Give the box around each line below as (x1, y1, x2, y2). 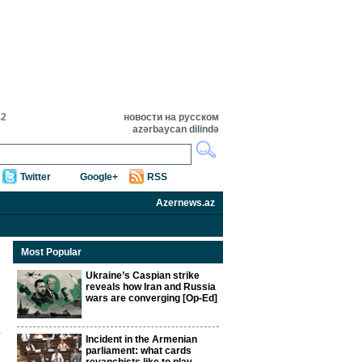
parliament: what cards (86, 345, 192, 356)
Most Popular (21, 246, 82, 258)
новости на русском (124, 112, 219, 123)
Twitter (20, 171, 51, 183)
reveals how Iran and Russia (86, 281, 216, 293)
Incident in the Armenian (86, 334, 197, 345)
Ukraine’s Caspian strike (86, 270, 200, 281)
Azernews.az (156, 197, 215, 208)
